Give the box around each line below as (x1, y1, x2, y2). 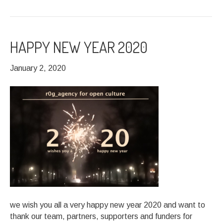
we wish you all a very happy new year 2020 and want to (10, 201, 205, 209)
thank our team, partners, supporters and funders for (10, 212, 192, 221)
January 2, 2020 (10, 64, 66, 72)
